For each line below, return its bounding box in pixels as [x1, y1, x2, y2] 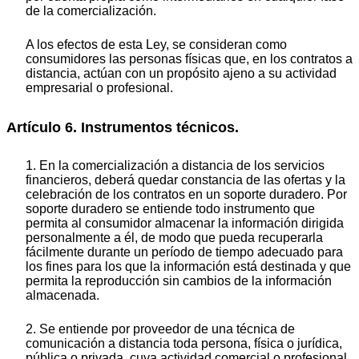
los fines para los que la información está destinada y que [26, 259, 351, 273]
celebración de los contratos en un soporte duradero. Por [26, 187, 347, 201]
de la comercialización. [26, 4, 156, 18]
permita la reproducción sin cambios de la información [26, 273, 332, 288]
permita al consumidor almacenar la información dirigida [26, 216, 344, 230]
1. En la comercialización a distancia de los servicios [26, 158, 325, 172]
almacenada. [26, 288, 99, 302]
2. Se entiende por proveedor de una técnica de [26, 321, 295, 336]
